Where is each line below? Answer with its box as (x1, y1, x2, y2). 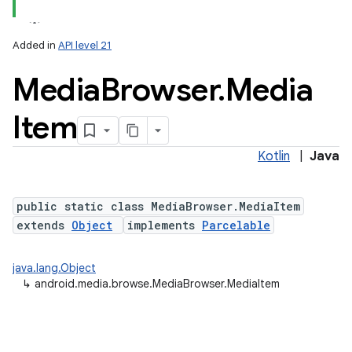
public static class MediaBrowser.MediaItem (16, 199, 300, 214)
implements (127, 218, 202, 233)
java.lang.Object (13, 261, 96, 275)
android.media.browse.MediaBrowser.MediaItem (35, 277, 280, 291)
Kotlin (258, 148, 290, 164)
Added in (13, 38, 58, 52)
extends (16, 218, 71, 233)
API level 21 (58, 38, 112, 52)
